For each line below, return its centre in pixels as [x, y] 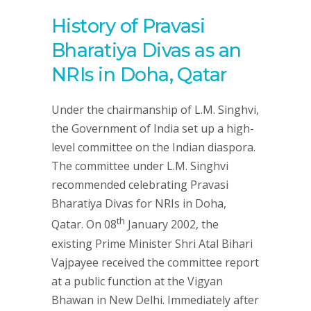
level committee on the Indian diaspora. [153, 148]
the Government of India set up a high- [153, 129]
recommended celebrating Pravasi [140, 185]
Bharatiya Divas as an [146, 51]
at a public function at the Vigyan [137, 281]
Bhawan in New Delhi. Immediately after [155, 300]
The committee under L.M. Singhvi [140, 166]
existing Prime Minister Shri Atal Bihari [152, 243]
